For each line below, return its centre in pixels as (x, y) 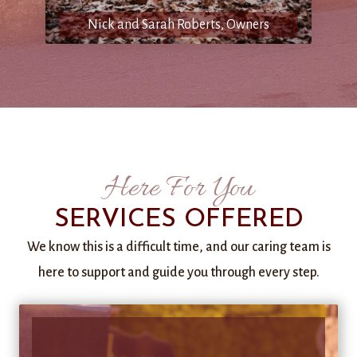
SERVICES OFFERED (178, 220)
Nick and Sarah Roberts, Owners (178, 25)
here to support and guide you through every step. (178, 273)
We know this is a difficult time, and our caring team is (178, 247)
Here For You (178, 189)
